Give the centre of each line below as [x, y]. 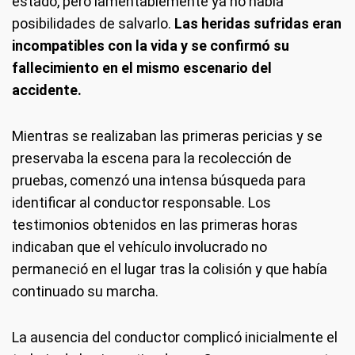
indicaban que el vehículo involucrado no [139, 247]
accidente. [47, 90]
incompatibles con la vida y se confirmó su [151, 46]
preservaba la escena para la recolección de [152, 158]
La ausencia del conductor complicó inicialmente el [175, 337]
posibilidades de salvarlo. [93, 23]
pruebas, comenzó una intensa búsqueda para [159, 180]
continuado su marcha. [85, 291]
